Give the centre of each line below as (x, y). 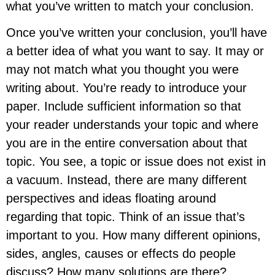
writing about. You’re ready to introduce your (127, 87)
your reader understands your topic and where (133, 124)
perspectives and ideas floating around (111, 198)
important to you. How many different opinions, (134, 235)
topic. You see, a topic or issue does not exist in (136, 161)
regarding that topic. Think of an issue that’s (126, 216)
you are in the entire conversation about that (127, 143)
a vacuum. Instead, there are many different (127, 180)
